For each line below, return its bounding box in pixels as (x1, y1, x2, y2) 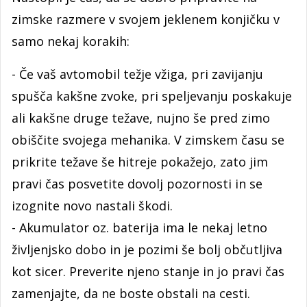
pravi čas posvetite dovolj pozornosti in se (12, 175, 262, 192)
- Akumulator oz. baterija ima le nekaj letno (12, 219, 267, 236)
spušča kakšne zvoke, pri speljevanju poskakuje (12, 87, 292, 104)
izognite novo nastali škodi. (12, 197, 176, 214)
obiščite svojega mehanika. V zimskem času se (12, 131, 284, 148)
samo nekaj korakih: (12, 32, 130, 49)
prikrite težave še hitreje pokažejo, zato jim (12, 153, 268, 170)
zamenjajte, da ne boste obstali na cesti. (12, 284, 250, 302)
